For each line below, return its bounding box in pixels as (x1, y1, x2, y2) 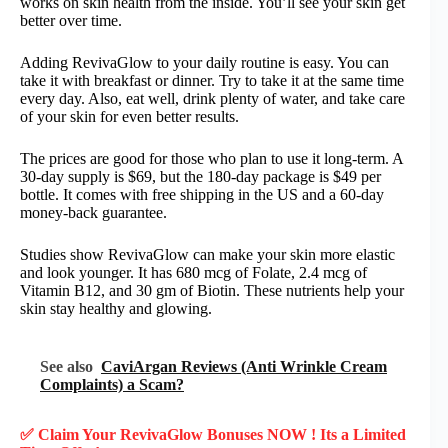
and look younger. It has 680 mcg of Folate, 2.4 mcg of (20, 263, 367, 281)
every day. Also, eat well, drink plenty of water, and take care (20, 89, 405, 107)
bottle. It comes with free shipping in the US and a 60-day (20, 185, 384, 203)
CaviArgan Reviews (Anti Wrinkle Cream (101, 357, 387, 375)
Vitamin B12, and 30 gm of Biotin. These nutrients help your (20, 281, 404, 299)
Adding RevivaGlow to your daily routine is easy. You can (20, 53, 389, 71)
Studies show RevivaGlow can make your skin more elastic (20, 245, 395, 263)
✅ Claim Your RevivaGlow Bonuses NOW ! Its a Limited (20, 425, 406, 443)
